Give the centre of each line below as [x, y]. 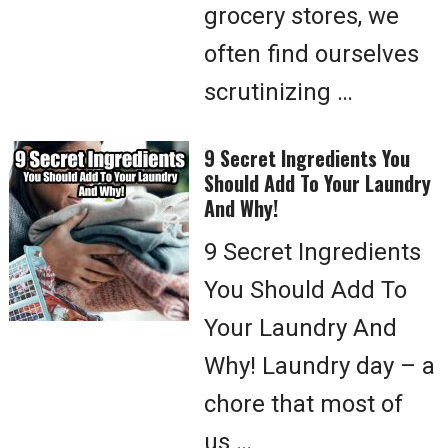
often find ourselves [311, 54]
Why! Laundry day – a [319, 366]
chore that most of [303, 404]
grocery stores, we [301, 16]
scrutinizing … [278, 92]
